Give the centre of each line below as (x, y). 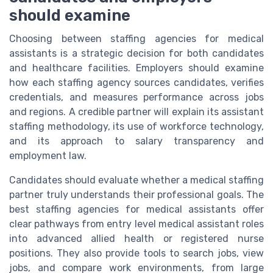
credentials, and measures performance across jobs (136, 97)
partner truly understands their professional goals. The (136, 195)
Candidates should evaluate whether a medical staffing (136, 180)
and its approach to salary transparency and (136, 141)
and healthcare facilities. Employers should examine (136, 68)
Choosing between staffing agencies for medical (136, 39)
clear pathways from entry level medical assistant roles (136, 224)
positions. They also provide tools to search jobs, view (136, 253)
